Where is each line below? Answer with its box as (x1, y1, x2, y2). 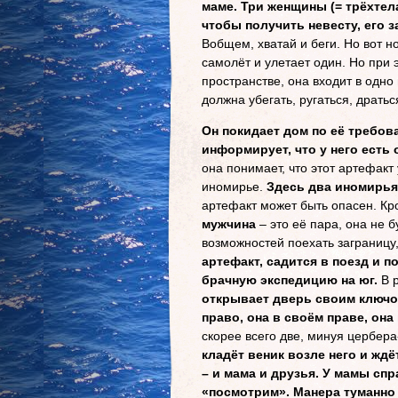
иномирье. (202, 179, 263, 194)
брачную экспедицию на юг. (202, 273, 378, 287)
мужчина (202, 217, 256, 231)
